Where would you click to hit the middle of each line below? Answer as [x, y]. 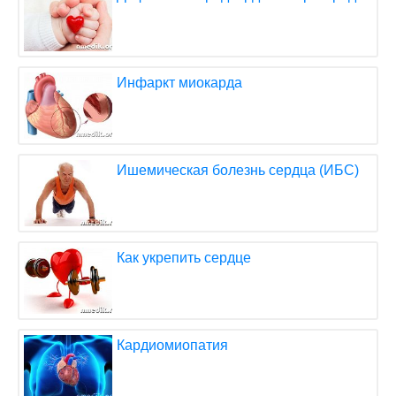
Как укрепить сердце [184, 258]
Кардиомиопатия [172, 346]
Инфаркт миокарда [179, 83]
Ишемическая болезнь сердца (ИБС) [238, 171]
